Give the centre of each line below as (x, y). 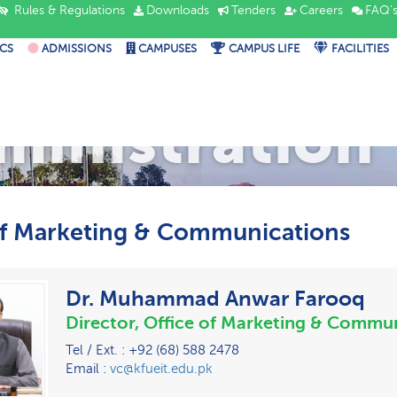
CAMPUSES (166, 49)
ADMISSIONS (75, 49)
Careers (321, 10)
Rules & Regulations (68, 10)
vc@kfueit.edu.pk (161, 369)
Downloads (178, 10)
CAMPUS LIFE (264, 49)
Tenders (253, 10)
